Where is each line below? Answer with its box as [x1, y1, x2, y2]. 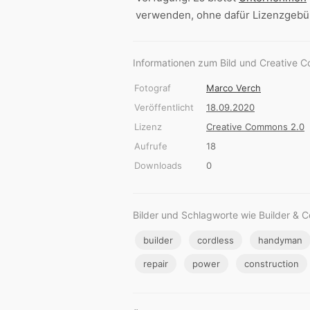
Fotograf [134, 82, 171, 94]
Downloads [134, 160, 182, 172]
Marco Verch [206, 82, 261, 94]
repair [143, 258, 168, 270]
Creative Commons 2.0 [206, 121, 304, 133]
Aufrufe [134, 140, 167, 152]
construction [244, 258, 299, 270]
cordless [197, 235, 234, 246]
